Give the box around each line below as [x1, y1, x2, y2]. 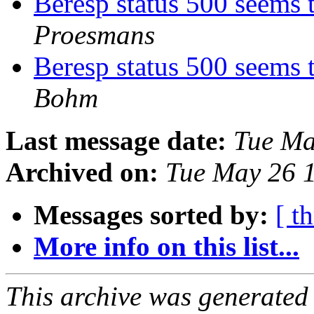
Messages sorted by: [34, 200, 268, 231]
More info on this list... [34, 231, 299, 262]
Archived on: [6, 157, 158, 188]
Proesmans [34, 20, 155, 50]
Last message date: [6, 125, 226, 156]
